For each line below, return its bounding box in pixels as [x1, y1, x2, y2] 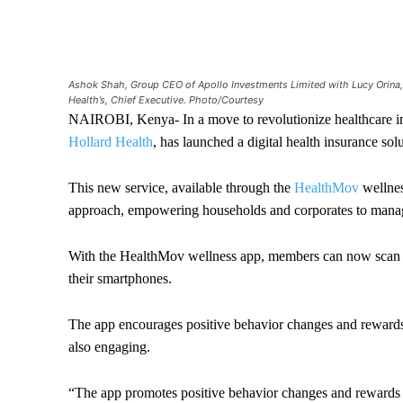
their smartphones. [68, 271, 175, 287]
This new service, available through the [68, 180, 294, 196]
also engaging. [68, 339, 150, 355]
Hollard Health [68, 134, 153, 150]
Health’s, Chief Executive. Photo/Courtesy [68, 94, 264, 107]
